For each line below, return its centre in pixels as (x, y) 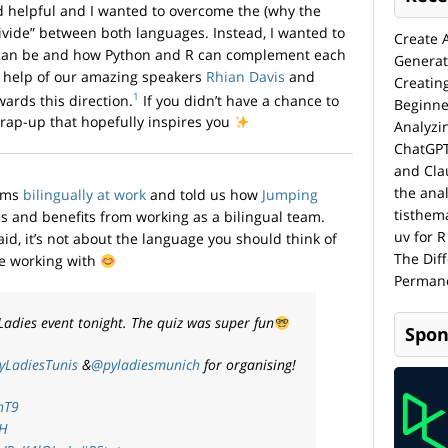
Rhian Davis (245, 76)
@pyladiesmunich (145, 365)
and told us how (204, 195)
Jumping (290, 195)
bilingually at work (84, 195)
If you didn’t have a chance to (239, 100)
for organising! (248, 365)
